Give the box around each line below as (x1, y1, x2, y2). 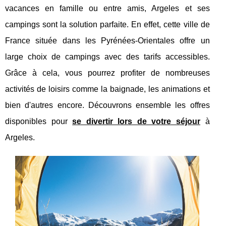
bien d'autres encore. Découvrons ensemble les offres (5, 100, 210, 109)
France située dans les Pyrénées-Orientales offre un (5, 36, 210, 45)
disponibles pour (5, 117, 73, 126)
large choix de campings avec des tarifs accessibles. (5, 52, 210, 61)
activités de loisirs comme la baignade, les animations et (5, 84, 210, 93)
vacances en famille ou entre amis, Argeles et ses (5, 4, 210, 13)
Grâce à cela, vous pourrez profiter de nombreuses (5, 68, 210, 77)
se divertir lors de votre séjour (72, 117, 201, 126)
